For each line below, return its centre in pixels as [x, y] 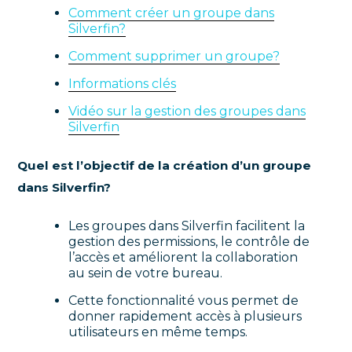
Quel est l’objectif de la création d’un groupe [165, 166]
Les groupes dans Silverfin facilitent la [187, 226]
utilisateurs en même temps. [158, 332]
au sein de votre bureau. [146, 273]
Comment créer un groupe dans [172, 13]
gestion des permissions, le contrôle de [189, 242]
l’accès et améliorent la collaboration [183, 258]
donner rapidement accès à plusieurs [185, 317]
